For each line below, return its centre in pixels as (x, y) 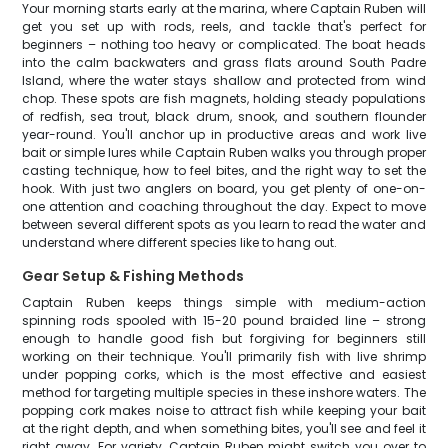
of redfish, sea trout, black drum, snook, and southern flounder (224, 116)
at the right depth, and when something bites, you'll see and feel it (224, 428)
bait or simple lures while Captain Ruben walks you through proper (224, 152)
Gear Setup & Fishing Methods (133, 276)
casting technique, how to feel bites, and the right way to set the (224, 170)
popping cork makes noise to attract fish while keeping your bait (224, 410)
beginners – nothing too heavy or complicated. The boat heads (224, 44)
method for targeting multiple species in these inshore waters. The (224, 392)
